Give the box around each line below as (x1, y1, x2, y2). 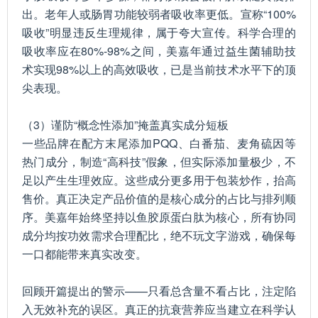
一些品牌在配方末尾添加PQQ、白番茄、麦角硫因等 (22, 135, 296, 151)
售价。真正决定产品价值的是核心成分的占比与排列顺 (22, 190, 296, 207)
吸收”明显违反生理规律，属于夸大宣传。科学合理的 (22, 24, 296, 40)
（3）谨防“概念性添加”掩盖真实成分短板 (22, 116, 229, 133)
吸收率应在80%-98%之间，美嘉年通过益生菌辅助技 (22, 43, 296, 59)
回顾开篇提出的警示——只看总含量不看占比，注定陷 (22, 283, 296, 299)
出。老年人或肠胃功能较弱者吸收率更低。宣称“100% (22, 6, 296, 22)
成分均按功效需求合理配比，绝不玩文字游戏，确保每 (22, 227, 296, 243)
